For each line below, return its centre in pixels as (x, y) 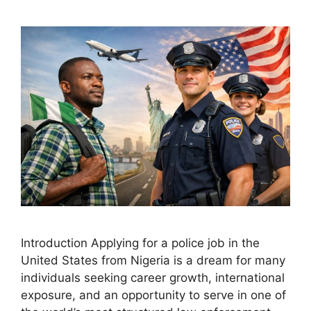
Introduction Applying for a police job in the (140, 243)
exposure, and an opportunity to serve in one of (153, 295)
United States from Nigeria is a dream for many (153, 260)
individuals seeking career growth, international (153, 277)
